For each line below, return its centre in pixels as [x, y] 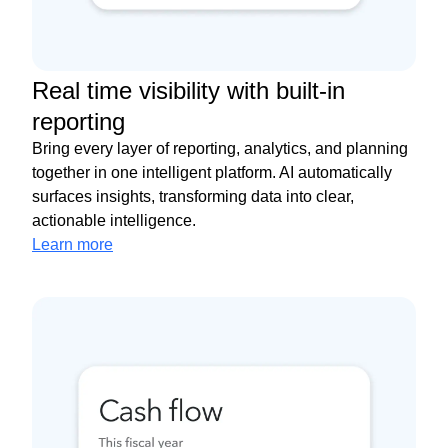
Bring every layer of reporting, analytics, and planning [220, 149]
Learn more [72, 245]
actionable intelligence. [114, 221]
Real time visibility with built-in [188, 91]
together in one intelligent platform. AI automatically [212, 173]
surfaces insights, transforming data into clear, [193, 197]
